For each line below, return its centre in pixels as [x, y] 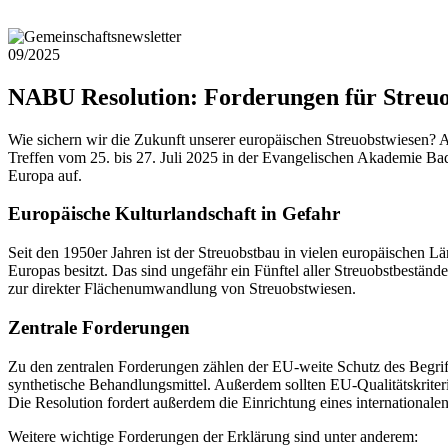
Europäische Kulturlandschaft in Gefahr [174, 214]
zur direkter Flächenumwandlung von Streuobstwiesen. [182, 289]
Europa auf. [45, 175]
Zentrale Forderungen [99, 327]
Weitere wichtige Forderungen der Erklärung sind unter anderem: [213, 436]
